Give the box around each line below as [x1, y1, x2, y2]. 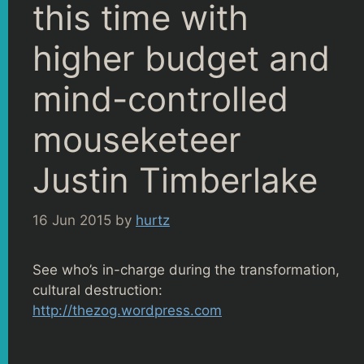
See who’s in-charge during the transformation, [32, 261, 340, 278]
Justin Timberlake [32, 159, 318, 201]
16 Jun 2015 [32, 211, 111, 228]
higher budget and [32, 37, 330, 79]
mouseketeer [32, 119, 241, 160]
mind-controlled [32, 78, 288, 119]
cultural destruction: [32, 281, 162, 298]
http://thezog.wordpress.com [32, 301, 222, 318]
